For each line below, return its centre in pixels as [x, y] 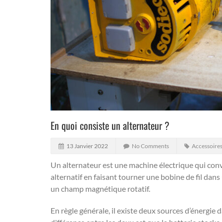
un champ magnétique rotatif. [100, 189]
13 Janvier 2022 [87, 146]
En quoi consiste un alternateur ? [110, 125]
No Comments [150, 146]
